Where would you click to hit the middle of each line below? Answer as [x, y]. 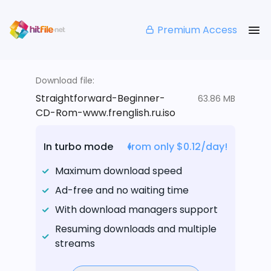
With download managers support [136, 210]
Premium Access [197, 30]
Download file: [65, 81]
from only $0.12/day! [178, 147]
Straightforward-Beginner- [100, 99]
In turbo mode [78, 147]
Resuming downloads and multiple [136, 229]
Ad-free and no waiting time [122, 191]
